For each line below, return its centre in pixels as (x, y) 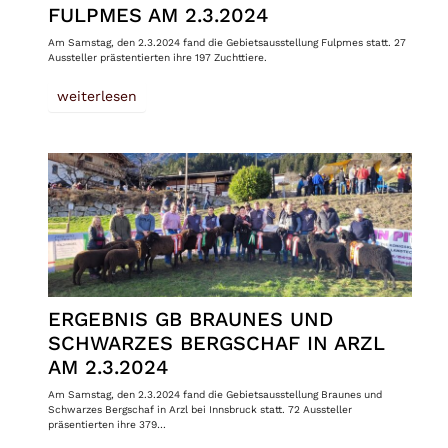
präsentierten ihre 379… (106, 423)
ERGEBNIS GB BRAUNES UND (190, 318)
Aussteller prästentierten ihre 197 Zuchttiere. (157, 57)
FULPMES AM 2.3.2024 (157, 15)
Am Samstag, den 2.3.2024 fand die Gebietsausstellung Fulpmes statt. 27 (226, 42)
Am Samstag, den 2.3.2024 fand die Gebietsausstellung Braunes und (214, 393)
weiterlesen (96, 96)
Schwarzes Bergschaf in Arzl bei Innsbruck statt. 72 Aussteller (199, 408)
